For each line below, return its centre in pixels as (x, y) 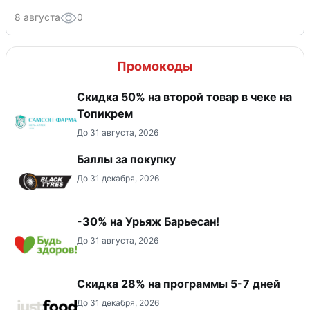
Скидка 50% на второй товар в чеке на (184, 97)
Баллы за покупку (126, 159)
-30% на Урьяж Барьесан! (148, 221)
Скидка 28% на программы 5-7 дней (179, 283)
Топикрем (105, 113)
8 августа (37, 17)
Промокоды (155, 66)
